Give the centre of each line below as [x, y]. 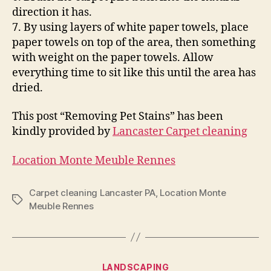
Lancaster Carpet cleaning [180, 132]
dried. [28, 88]
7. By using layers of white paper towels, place [130, 27]
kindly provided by [62, 132]
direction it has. [52, 12]
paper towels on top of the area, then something [134, 42]
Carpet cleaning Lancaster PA [92, 192]
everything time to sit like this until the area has [134, 73]
